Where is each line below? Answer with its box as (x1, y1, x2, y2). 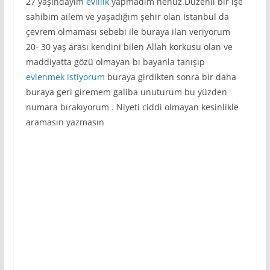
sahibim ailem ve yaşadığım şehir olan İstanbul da (25, 10, 229, 22)
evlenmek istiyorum (25, 71, 105, 83)
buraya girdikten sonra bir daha (104, 71, 236, 83)
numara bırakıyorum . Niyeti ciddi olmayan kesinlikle (25, 101, 239, 113)
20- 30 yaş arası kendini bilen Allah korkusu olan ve (25, 40, 233, 52)
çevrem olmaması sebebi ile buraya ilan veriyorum (25, 25, 230, 37)
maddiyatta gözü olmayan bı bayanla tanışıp (25, 55, 205, 67)
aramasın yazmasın (25, 116, 104, 128)
